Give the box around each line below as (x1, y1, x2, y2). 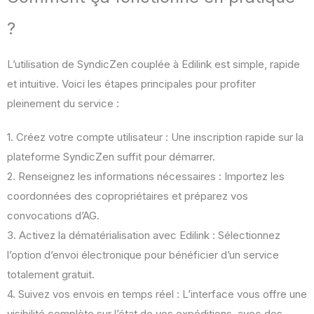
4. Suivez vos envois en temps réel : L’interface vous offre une (7, 287, 307, 301)
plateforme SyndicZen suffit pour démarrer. (7, 150, 215, 164)
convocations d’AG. (7, 209, 100, 223)
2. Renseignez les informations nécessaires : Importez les (7, 170, 285, 184)
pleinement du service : (7, 97, 119, 111)
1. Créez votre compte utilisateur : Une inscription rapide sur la (7, 130, 303, 144)
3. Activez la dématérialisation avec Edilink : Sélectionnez (7, 228, 280, 243)
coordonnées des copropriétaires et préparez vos (7, 189, 248, 203)
